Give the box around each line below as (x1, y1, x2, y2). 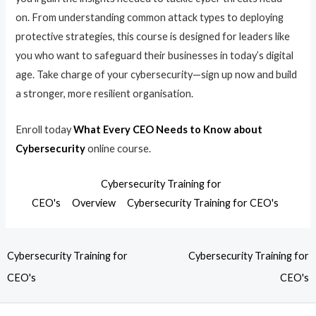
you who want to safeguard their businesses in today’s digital (16, 49, 294, 62)
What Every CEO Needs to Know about (73, 123, 263, 135)
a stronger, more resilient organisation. (16, 87, 194, 100)
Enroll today (16, 123, 74, 135)
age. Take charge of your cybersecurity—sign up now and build (16, 68, 298, 81)
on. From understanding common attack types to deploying (16, 11, 284, 24)
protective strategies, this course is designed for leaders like (16, 30, 291, 43)
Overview (72, 197, 116, 209)
